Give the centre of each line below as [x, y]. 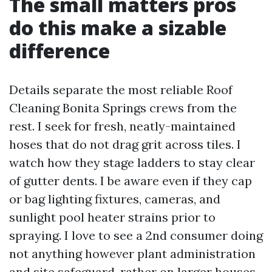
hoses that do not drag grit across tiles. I [125, 144]
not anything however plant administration [132, 253]
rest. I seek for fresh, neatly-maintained [122, 126]
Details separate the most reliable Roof [121, 90]
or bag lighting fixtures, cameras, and [115, 199]
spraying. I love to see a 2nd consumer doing [136, 235]
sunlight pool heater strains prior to [112, 217]
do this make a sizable [118, 28]
